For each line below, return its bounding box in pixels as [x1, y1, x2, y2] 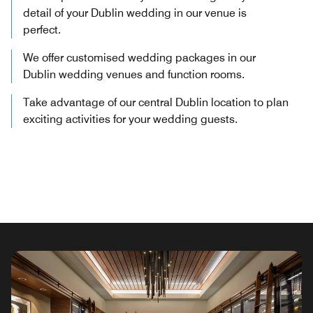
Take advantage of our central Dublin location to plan [23, 96, 289, 110]
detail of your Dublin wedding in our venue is [23, 6, 247, 20]
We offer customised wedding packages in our [23, 51, 256, 65]
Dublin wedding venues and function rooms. [23, 68, 245, 82]
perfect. [23, 23, 61, 37]
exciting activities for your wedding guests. [23, 112, 238, 126]
